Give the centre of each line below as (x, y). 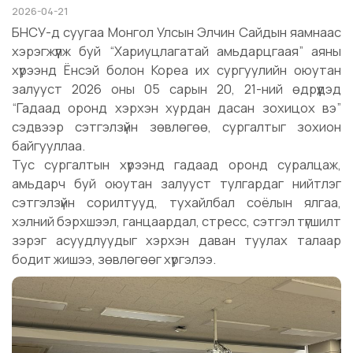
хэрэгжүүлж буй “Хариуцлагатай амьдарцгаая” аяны (176, 51)
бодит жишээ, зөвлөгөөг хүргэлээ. (114, 259)
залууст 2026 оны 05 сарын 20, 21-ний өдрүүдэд (176, 89)
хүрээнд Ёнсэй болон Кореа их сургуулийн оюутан (176, 70)
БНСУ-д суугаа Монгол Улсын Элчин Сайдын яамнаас (176, 32)
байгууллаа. (48, 146)
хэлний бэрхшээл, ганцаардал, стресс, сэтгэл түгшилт (176, 221)
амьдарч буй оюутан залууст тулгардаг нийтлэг (176, 184)
